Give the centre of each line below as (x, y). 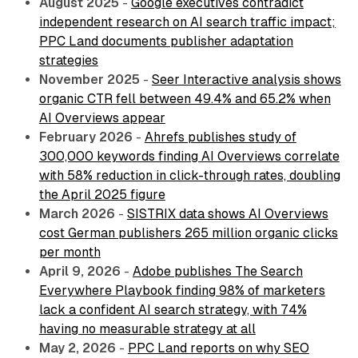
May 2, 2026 (77, 348)
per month (70, 253)
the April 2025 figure (102, 195)
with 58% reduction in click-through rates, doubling (189, 176)
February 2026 (86, 137)
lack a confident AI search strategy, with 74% (173, 310)
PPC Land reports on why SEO (218, 348)
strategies (68, 61)
